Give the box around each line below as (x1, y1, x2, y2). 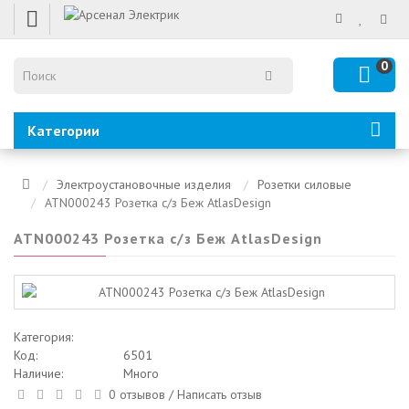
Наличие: (14, 365, 63, 382)
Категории (27, 121, 100, 140)
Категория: (14, 329, 77, 345)
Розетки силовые (257, 176, 351, 193)
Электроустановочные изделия (57, 176, 231, 193)
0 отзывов (108, 385, 165, 403)
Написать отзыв (176, 385, 262, 403)
